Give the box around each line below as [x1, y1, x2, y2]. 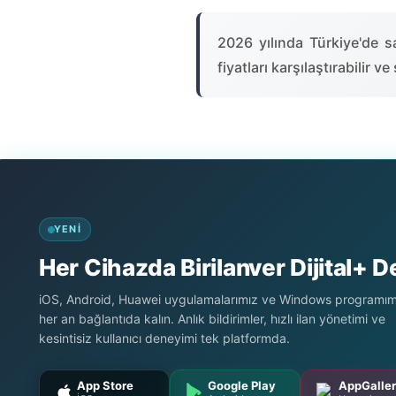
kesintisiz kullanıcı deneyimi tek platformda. [39, 331, 290, 346]
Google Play [208, 378, 276, 392]
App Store [77, 378, 133, 392]
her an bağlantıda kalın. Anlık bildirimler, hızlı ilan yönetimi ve [39, 311, 385, 326]
